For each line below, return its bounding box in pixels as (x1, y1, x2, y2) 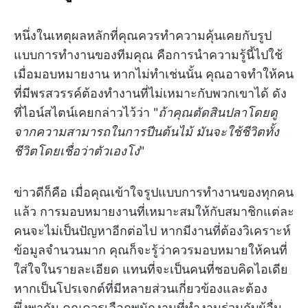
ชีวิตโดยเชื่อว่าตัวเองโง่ (14, 144, 140, 159)
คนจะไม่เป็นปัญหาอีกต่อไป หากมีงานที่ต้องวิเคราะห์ (14, 223, 291, 239)
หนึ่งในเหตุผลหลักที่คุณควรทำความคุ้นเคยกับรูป (14, 28, 272, 43)
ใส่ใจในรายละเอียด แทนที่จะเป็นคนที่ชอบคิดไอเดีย (14, 262, 288, 277)
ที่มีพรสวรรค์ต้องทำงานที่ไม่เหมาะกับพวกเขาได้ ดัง (14, 86, 287, 101)
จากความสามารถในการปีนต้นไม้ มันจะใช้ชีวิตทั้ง (14, 124, 279, 140)
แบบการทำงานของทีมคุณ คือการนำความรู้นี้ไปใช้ (14, 47, 283, 63)
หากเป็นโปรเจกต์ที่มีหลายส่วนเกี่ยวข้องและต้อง (14, 281, 267, 296)
